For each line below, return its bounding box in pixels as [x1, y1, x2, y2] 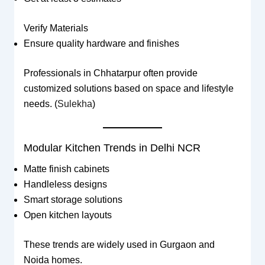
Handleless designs [23, 179, 107, 189]
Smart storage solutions [23, 194, 122, 205]
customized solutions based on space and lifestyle [23, 83, 234, 94]
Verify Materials [23, 23, 88, 34]
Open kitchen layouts [23, 209, 112, 220]
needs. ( [23, 99, 57, 109]
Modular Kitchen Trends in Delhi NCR [23, 141, 201, 154]
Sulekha [57, 99, 92, 109]
